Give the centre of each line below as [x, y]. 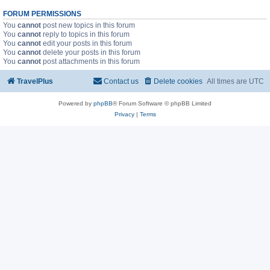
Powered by [76, 104]
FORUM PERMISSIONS [42, 14]
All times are [228, 82]
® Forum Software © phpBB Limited [162, 104]
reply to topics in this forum [85, 35]
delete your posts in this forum [91, 53]
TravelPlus [35, 82]
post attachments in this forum [90, 62]
